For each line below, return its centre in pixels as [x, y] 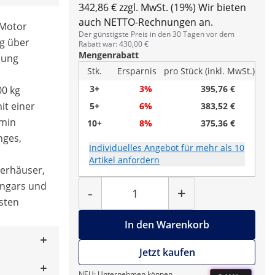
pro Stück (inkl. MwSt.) [209, 71]
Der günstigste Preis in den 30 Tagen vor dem [157, 34]
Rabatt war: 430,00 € [114, 44]
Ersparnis [137, 71]
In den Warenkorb [167, 225]
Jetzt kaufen [167, 252]
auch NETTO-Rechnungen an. [146, 22]
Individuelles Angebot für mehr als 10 [167, 148]
